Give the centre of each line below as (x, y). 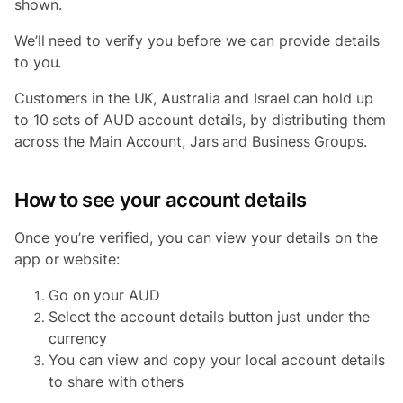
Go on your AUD (104, 295)
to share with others (116, 381)
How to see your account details (161, 200)
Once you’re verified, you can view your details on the (196, 237)
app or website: (67, 259)
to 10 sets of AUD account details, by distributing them (201, 120)
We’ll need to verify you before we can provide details (197, 40)
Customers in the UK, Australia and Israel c (158, 98)
